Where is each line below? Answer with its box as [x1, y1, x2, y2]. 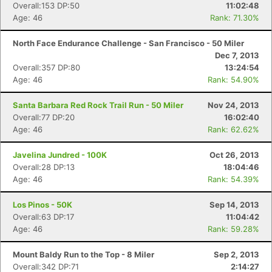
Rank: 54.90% [208, 75, 259, 84]
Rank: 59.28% [208, 224, 259, 234]
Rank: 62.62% [208, 124, 259, 134]
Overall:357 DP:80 [13, 63, 80, 72]
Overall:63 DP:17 [13, 212, 74, 222]
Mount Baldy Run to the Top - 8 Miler [13, 250, 154, 259]
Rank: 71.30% [210, 13, 259, 22]
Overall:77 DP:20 [13, 112, 75, 122]
